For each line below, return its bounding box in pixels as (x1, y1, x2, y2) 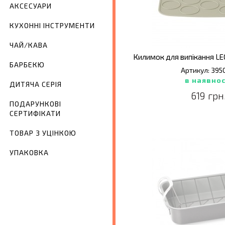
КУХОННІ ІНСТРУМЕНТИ (10, 21, 95, 30)
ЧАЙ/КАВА (10, 41, 48, 50)
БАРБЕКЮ (10, 60, 45, 69)
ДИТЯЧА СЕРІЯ (10, 80, 62, 89)
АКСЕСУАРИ (10, 2, 52, 11)
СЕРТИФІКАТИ (10, 109, 61, 118)
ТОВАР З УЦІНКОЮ (10, 129, 76, 138)
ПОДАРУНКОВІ (10, 99, 61, 108)
